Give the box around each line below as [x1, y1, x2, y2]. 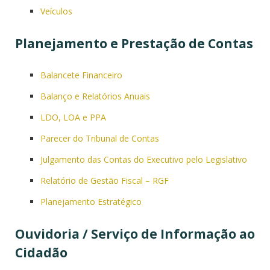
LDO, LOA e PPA [40, 111, 106, 124]
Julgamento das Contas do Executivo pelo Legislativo [40, 154, 247, 166]
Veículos [40, 5, 72, 17]
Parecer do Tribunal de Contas [40, 133, 159, 145]
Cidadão [15, 244, 67, 262]
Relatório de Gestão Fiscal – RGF [40, 175, 169, 187]
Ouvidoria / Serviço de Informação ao [15, 225, 255, 243]
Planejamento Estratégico [40, 196, 142, 208]
